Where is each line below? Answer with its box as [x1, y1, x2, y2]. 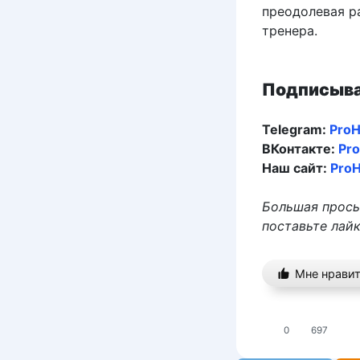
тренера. [262, 22, 317, 39]
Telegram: [262, 121, 329, 138]
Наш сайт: [262, 160, 330, 177]
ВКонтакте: [262, 141, 338, 157]
